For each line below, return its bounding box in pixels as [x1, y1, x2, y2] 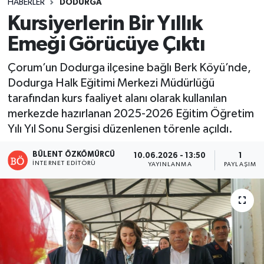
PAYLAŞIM [224, 161, 256, 167]
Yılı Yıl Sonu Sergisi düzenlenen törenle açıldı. [7, 123, 233, 135]
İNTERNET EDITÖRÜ [32, 160, 97, 166]
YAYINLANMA [147, 161, 192, 167]
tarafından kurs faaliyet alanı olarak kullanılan [7, 92, 227, 104]
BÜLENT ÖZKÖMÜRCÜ [32, 150, 115, 159]
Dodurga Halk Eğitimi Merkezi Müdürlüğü [7, 77, 214, 89]
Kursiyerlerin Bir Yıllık [7, 14, 203, 35]
